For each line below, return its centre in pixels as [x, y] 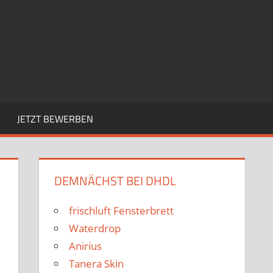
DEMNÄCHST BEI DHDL [115, 181]
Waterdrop [95, 229]
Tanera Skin [97, 264]
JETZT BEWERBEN [55, 119]
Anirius [86, 246]
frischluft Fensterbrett [122, 211]
